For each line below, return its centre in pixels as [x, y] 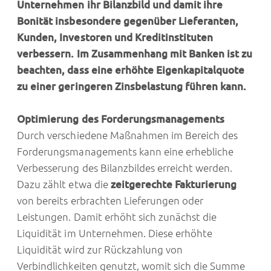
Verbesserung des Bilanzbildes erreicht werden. [125, 168]
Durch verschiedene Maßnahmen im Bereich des [128, 135]
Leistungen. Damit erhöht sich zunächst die [117, 217]
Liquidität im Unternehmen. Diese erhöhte [115, 233]
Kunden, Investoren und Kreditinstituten [115, 38]
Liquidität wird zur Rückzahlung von [100, 250]
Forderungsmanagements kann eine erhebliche [126, 152]
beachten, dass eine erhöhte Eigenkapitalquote [131, 70]
